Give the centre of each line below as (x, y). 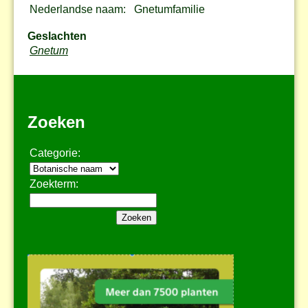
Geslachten (57, 36)
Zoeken (56, 122)
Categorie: (55, 153)
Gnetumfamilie (169, 9)
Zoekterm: (54, 184)
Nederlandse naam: (78, 9)
